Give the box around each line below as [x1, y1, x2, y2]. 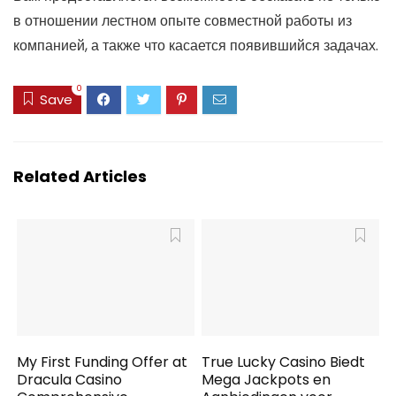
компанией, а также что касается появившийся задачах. [13, 34, 378, 56]
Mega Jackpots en [202, 369, 331, 390]
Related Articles [13, 165, 147, 188]
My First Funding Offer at [17, 351, 188, 372]
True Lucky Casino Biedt [202, 351, 366, 372]
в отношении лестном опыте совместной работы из [13, 10, 352, 31]
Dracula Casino [17, 369, 123, 390]
